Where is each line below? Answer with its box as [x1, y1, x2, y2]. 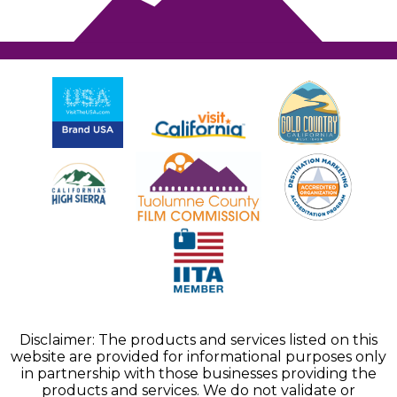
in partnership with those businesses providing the [20, 365, 377, 383]
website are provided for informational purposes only [11, 348, 386, 366]
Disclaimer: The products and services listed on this [19, 331, 378, 349]
